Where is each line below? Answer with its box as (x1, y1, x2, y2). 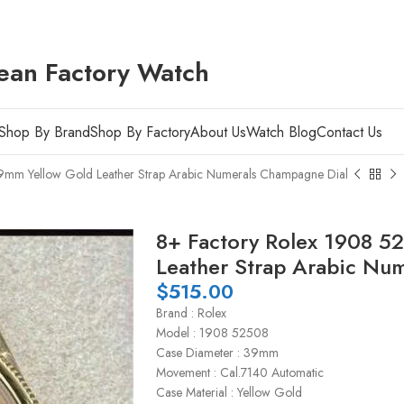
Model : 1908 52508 (156, 324, 269, 342)
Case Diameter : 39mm (156, 344, 279, 362)
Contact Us (316, 121, 382, 142)
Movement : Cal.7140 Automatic (156, 363, 324, 381)
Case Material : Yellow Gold (156, 383, 302, 401)
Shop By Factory (89, 121, 190, 142)
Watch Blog (245, 121, 317, 142)
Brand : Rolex (156, 304, 226, 322)
